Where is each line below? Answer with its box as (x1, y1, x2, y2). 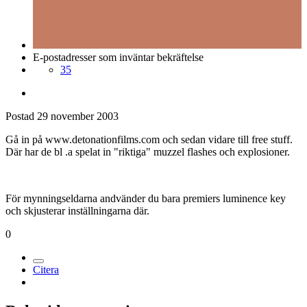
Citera (33, 263, 59, 275)
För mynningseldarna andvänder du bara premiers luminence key (5, 192, 286, 204)
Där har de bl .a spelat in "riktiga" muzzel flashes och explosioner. (5, 145, 290, 158)
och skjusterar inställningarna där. (5, 204, 149, 217)
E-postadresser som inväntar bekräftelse (33, 51, 204, 63)
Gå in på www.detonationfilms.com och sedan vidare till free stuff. (5, 133, 293, 145)
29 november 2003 (37, 110, 119, 122)
